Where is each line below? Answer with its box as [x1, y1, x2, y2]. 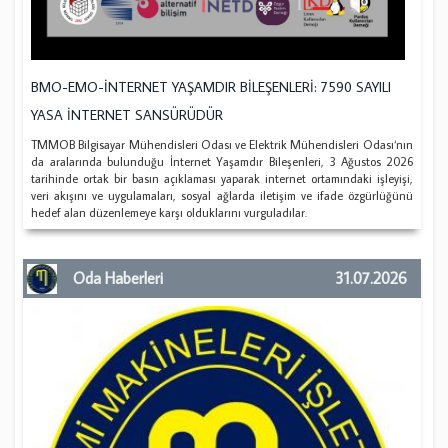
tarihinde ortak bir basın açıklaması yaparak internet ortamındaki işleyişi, [31, 170, 413, 186]
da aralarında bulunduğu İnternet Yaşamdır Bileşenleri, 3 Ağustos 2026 [31, 153, 413, 169]
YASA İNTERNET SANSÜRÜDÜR [31, 105, 224, 124]
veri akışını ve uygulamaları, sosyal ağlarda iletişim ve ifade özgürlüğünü [31, 187, 413, 203]
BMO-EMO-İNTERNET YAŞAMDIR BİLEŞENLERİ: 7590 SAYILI [31, 77, 392, 96]
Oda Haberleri [73, 267, 164, 288]
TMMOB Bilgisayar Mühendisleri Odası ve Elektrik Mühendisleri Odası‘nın [31, 136, 413, 152]
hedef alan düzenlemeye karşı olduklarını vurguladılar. [31, 204, 308, 220]
